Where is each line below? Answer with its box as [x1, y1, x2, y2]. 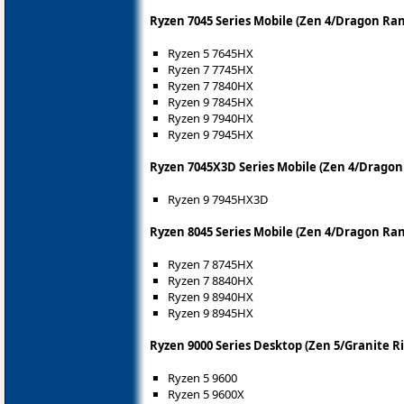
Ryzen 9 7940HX [168, 110, 253, 127]
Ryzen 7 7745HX [168, 61, 253, 78]
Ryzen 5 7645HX [168, 45, 253, 62]
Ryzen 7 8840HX [168, 272, 253, 289]
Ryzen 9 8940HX [168, 289, 253, 306]
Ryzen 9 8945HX [168, 305, 253, 322]
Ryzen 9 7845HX [168, 94, 253, 111]
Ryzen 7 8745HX [168, 256, 253, 273]
